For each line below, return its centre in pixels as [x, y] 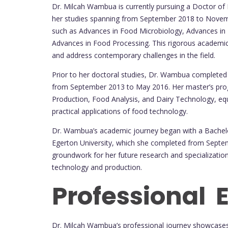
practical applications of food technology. [120, 111]
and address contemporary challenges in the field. [134, 55]
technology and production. [97, 167]
